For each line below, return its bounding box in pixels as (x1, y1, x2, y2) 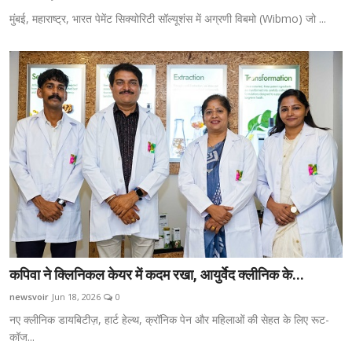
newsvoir (9, 290, 49, 302)
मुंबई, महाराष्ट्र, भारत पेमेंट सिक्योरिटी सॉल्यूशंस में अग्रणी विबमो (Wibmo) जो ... (9, 11, 326, 27)
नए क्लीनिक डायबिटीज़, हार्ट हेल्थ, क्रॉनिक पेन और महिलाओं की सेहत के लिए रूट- (9, 311, 329, 327)
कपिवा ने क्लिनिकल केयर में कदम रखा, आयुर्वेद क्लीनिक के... (9, 266, 304, 283)
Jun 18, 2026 (52, 290, 101, 302)
